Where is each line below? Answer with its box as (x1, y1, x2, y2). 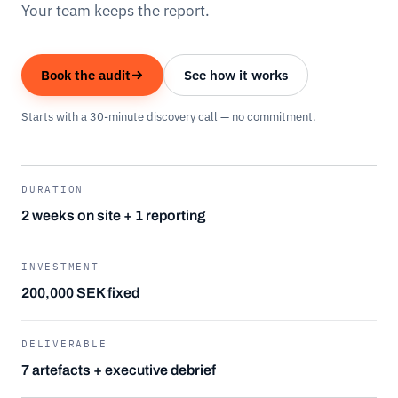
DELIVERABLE (21, 337, 107, 350)
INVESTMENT (21, 259, 99, 273)
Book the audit (41, 66, 131, 84)
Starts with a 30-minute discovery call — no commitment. (21, 108, 316, 124)
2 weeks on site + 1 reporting (21, 207, 205, 223)
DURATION (21, 182, 84, 195)
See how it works (184, 66, 288, 84)
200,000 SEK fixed (21, 284, 139, 300)
